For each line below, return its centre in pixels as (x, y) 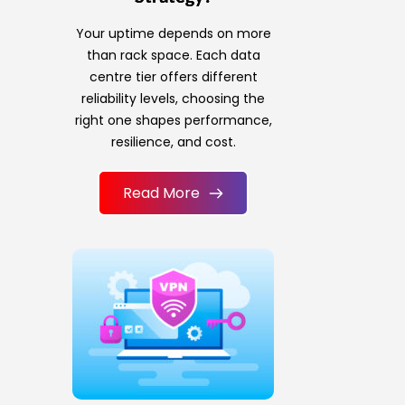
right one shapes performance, (173, 121)
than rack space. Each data (173, 56)
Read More (162, 193)
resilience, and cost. (173, 142)
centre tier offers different (173, 77)
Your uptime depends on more (173, 34)
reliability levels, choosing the (174, 99)
